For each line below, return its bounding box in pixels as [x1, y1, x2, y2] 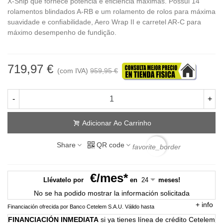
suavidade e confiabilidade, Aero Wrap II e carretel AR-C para [7, 17, 201, 26]
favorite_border [132, 142, 181, 151]
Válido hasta [125, 204, 154, 210]
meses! [156, 176, 180, 184]
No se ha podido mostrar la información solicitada [33, 189, 190, 198]
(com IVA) [57, 66, 88, 75]
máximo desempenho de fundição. [7, 28, 116, 36]
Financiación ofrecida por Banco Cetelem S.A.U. [7, 204, 125, 210]
